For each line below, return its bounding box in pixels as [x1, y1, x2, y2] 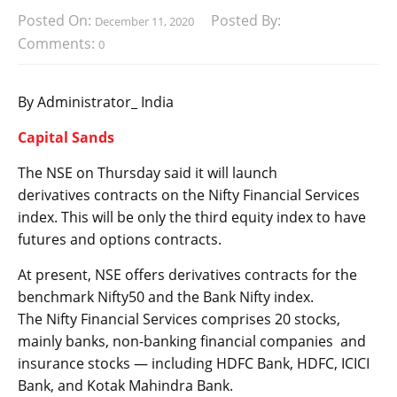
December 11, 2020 [95, 12, 194, 29]
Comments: [18, 34, 98, 54]
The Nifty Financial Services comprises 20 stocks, [18, 309, 340, 330]
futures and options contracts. [18, 230, 222, 250]
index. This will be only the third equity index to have [18, 207, 366, 228]
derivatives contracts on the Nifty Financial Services [18, 185, 360, 206]
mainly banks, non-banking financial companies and [18, 331, 366, 352]
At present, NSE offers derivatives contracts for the [18, 265, 357, 285]
